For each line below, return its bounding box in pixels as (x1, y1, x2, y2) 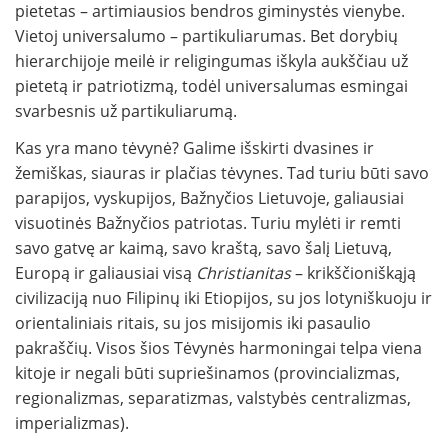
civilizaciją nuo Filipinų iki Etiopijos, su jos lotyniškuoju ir (15, 287, 432, 310)
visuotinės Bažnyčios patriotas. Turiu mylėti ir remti (15, 212, 401, 235)
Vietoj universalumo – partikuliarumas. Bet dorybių (15, 25, 398, 48)
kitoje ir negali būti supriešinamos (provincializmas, (15, 362, 400, 385)
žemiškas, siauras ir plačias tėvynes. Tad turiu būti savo (15, 162, 429, 185)
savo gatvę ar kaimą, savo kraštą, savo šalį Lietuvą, (15, 237, 392, 260)
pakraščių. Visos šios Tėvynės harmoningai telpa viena (15, 337, 422, 360)
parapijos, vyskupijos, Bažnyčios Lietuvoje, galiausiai (15, 187, 404, 210)
